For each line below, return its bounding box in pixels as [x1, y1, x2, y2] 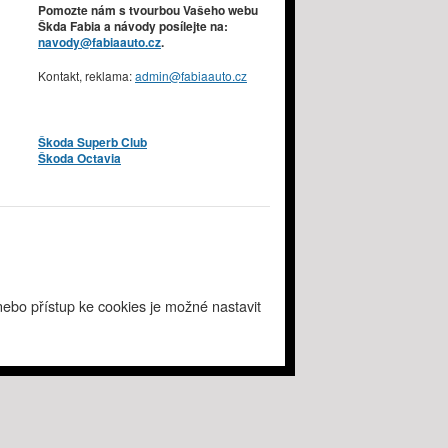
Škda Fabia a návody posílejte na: [38, 16, 228, 35]
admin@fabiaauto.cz [135, 66, 247, 84]
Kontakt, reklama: [38, 66, 135, 84]
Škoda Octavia [38, 148, 121, 167]
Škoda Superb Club [38, 132, 147, 151]
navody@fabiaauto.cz [38, 32, 161, 51]
